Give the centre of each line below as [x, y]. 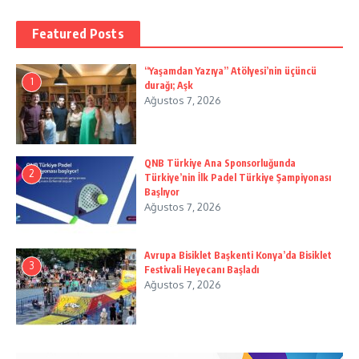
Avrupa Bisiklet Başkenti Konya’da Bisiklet [238, 256]
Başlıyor [162, 192]
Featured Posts [78, 34]
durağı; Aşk [169, 86]
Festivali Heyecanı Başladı [202, 270]
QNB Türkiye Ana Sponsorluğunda [220, 163]
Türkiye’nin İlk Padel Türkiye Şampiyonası [238, 178]
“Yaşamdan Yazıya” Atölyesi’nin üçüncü [230, 71]
